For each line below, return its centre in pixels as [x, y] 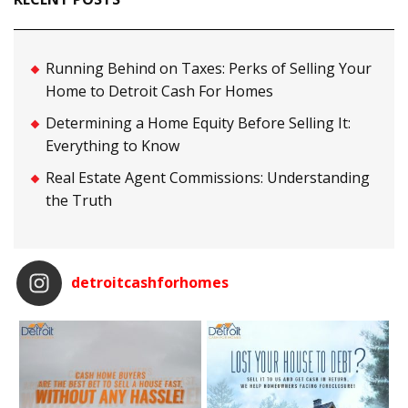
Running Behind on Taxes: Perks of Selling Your [209, 69]
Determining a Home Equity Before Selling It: [198, 123]
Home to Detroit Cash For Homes [159, 92]
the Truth [79, 201]
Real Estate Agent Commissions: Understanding [208, 178]
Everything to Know [112, 146]
